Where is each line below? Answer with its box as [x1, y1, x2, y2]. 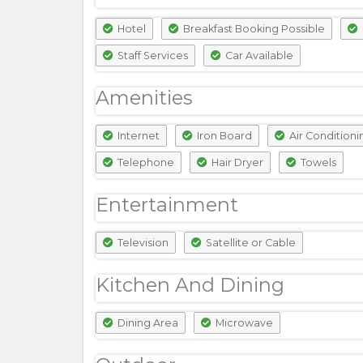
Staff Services [115, 49, 188, 62]
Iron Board [194, 130, 252, 142]
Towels [298, 156, 336, 169]
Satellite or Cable [203, 237, 296, 249]
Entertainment [96, 193, 238, 216]
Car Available [223, 49, 293, 62]
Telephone [115, 156, 174, 169]
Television [115, 237, 169, 249]
